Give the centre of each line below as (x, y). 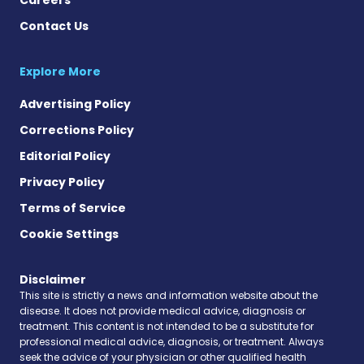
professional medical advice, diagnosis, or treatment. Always (172, 341)
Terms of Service (73, 208)
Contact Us (54, 26)
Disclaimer (53, 279)
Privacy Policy (62, 182)
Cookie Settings (69, 234)
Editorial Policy (65, 156)
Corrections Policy (77, 130)
